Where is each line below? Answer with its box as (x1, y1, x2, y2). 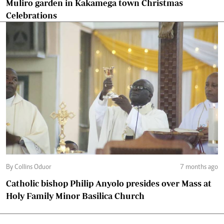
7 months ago (180, 164, 218, 171)
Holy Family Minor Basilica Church (6, 191, 144, 200)
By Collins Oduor (14, 164, 51, 171)
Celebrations (6, 10, 57, 20)
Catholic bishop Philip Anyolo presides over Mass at (6, 178, 211, 188)
